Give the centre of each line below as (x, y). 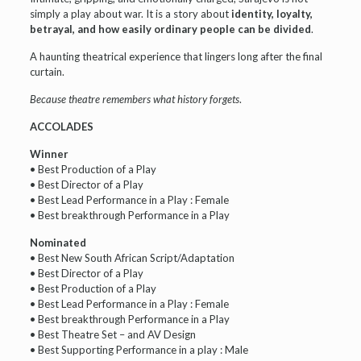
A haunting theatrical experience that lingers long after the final (176, 56)
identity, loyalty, (272, 14)
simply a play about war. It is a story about (130, 14)
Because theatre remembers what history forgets (134, 99)
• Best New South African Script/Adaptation (132, 258)
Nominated (58, 243)
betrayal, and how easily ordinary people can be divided (170, 29)
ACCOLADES (61, 127)
